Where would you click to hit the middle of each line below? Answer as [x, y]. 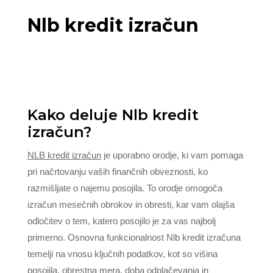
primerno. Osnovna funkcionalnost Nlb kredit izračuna [134, 237]
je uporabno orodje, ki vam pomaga [172, 155]
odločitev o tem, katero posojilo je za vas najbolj [121, 221]
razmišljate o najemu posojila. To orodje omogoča [125, 188]
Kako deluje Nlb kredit [113, 115]
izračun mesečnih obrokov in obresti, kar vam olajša [131, 204]
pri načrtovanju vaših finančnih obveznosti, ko [117, 172]
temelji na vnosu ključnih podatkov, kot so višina [122, 254]
